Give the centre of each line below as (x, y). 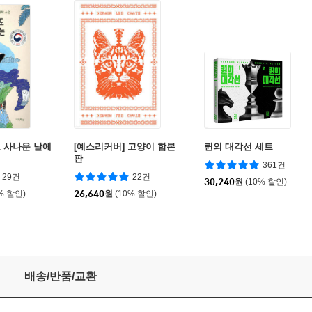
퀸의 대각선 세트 (239, 147)
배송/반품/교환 (61, 276)
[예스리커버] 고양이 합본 (125, 147)
